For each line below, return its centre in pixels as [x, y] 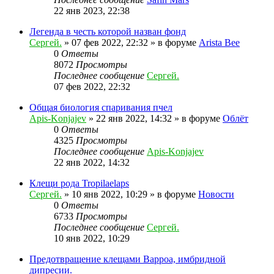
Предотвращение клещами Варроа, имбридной [128, 259]
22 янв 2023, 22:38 [92, 10]
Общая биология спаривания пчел [101, 107]
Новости [216, 194]
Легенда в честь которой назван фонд [108, 31]
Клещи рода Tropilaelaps [79, 183]
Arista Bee [219, 42]
